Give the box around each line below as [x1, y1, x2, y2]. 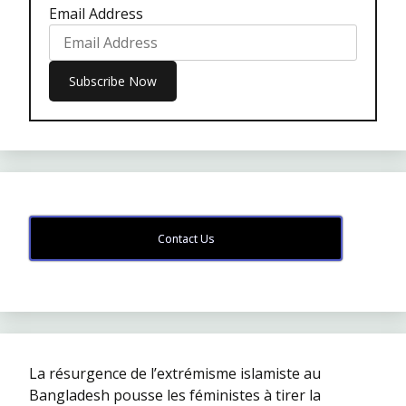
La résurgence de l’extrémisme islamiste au [29, 363, 321, 384]
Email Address [49, 4, 143, 24]
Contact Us [157, 231, 214, 247]
